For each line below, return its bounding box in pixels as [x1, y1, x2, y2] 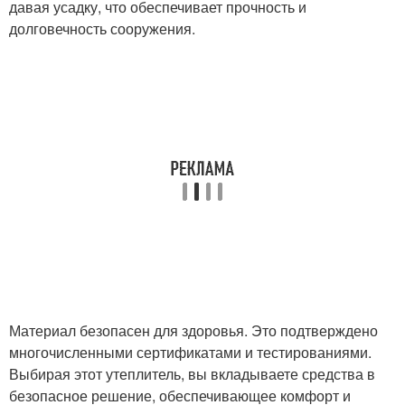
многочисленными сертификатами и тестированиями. [9, 342, 372, 363]
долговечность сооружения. [9, 18, 195, 39]
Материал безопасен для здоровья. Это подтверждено [9, 320, 378, 341]
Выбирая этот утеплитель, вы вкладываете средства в [9, 363, 375, 384]
